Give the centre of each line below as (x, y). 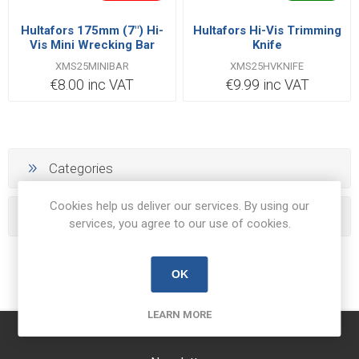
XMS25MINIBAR (92, 66)
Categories (81, 169)
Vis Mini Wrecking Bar (92, 44)
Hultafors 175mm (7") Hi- (92, 30)
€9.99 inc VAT (267, 84)
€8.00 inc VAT (92, 84)
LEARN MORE (179, 314)
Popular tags (86, 217)
